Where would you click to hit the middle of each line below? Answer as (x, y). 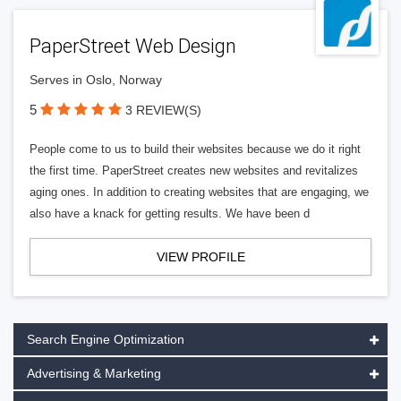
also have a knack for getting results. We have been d (170, 213)
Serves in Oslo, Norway (96, 80)
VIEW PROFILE (200, 257)
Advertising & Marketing (94, 373)
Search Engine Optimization (106, 339)
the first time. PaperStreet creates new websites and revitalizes (194, 171)
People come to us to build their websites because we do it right (195, 149)
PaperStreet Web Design (133, 46)
